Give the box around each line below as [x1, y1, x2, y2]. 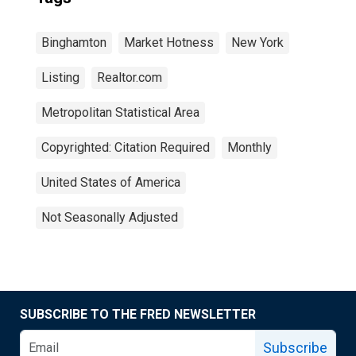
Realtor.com [97, 70, 162, 85]
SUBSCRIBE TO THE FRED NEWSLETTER [20, 307, 256, 322]
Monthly [227, 140, 272, 155]
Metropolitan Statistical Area [41, 105, 199, 120]
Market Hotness [124, 35, 214, 50]
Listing [41, 70, 79, 85]
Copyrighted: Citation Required [41, 140, 210, 155]
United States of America [41, 175, 180, 190]
